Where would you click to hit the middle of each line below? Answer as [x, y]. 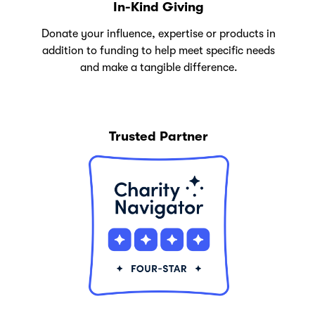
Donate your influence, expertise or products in [159, 34]
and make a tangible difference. [159, 68]
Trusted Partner [159, 137]
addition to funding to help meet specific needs [159, 51]
